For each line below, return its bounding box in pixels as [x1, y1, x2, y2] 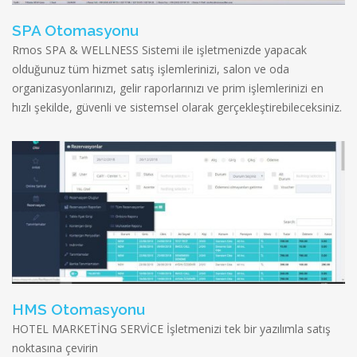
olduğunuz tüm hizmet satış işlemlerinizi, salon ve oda [12, 61, 289, 77]
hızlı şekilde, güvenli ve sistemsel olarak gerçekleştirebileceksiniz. [12, 100, 342, 116]
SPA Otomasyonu [12, 22, 139, 40]
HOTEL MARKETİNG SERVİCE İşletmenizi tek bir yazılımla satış [12, 321, 331, 337]
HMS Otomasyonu [12, 300, 145, 319]
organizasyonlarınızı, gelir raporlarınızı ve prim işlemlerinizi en [12, 80, 324, 96]
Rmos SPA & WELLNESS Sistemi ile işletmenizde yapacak [12, 42, 307, 58]
